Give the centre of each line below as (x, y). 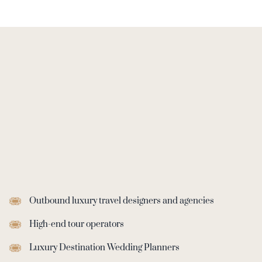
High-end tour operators (77, 224)
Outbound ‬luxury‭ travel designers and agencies (122, 201)
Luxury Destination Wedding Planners (104, 247)
